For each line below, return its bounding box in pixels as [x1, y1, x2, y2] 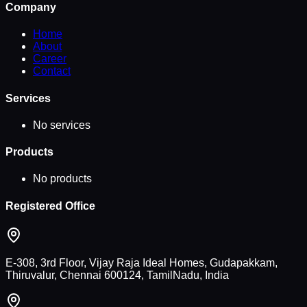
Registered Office [5, 199, 95, 212]
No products [33, 173, 92, 185]
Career [33, 53, 66, 65]
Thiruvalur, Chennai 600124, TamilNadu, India [5, 269, 229, 281]
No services [33, 119, 90, 131]
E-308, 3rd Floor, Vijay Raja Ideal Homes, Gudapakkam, [5, 256, 278, 269]
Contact [33, 65, 71, 77]
